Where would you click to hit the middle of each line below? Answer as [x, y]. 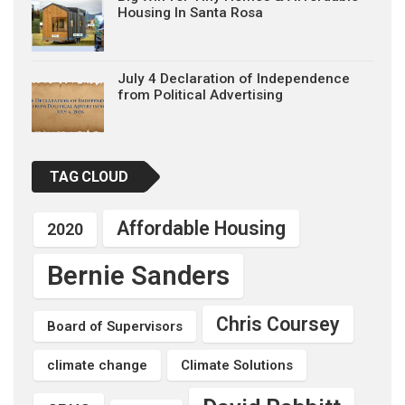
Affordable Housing [201, 228]
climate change [97, 365]
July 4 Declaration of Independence [234, 79]
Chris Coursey [278, 324]
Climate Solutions [237, 365]
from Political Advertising [200, 95]
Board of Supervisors [115, 326]
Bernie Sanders [138, 276]
